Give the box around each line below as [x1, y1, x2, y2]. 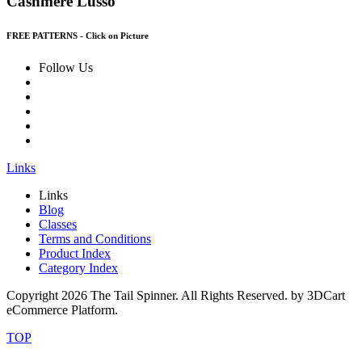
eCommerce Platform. [6, 302, 118, 317]
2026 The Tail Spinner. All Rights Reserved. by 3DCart [61, 288, 345, 302]
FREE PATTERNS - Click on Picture [6, 30, 149, 40]
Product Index [39, 246, 111, 260]
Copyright [6, 288, 61, 302]
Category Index [39, 260, 118, 275]
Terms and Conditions [39, 231, 151, 246]
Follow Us [39, 60, 93, 74]
